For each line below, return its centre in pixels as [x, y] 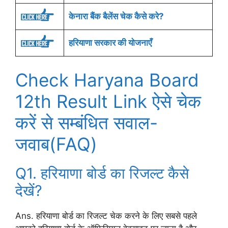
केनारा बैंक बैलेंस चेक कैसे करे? [116, 16]
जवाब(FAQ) [56, 144]
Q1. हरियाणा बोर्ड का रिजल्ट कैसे [102, 174]
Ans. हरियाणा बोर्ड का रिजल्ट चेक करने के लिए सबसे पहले [106, 216]
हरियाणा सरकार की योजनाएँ [110, 42]
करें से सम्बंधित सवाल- [87, 123]
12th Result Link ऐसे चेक [108, 102]
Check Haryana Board [107, 80]
